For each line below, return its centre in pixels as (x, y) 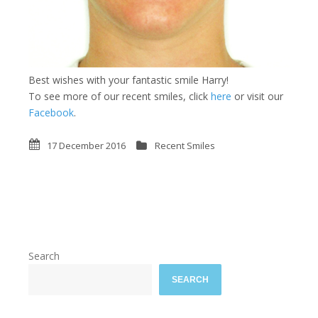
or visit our (257, 96)
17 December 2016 (86, 145)
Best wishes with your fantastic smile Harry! (128, 79)
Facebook (51, 112)
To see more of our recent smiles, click (120, 96)
